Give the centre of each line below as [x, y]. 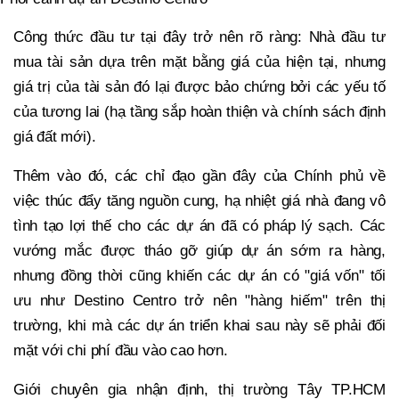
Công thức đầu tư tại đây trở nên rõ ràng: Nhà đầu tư [199, 37]
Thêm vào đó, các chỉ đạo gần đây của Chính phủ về [199, 175]
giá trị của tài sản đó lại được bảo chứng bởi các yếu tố [199, 86]
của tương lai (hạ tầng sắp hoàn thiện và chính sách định [199, 111]
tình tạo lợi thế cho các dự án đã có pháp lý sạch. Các [199, 225]
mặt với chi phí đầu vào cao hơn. [121, 350]
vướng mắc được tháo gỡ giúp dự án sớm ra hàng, [199, 250]
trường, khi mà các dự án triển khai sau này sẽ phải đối [199, 325]
